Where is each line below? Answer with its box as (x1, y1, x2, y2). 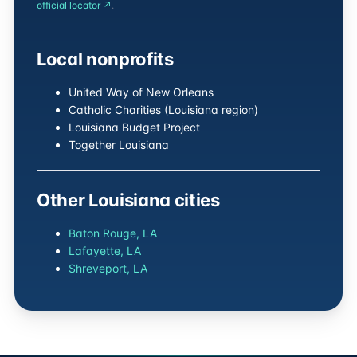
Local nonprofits (37, 49, 174, 69)
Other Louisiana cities (37, 190, 220, 210)
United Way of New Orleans (69, 85, 214, 99)
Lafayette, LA (69, 244, 141, 257)
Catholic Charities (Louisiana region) (69, 103, 258, 116)
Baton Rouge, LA (69, 226, 157, 240)
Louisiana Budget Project (69, 120, 200, 134)
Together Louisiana (69, 138, 169, 151)
